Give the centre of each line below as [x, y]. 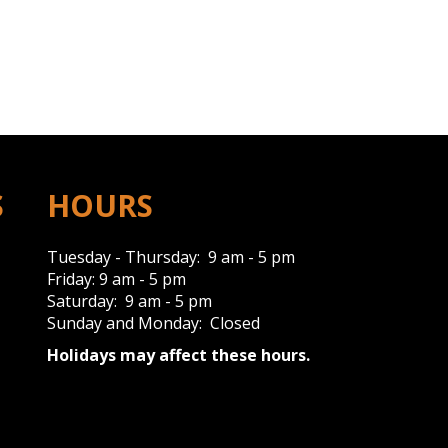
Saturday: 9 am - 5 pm [129, 300]
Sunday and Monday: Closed [153, 322]
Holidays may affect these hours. [178, 354]
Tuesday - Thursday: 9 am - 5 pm [170, 256]
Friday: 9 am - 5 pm [116, 278]
